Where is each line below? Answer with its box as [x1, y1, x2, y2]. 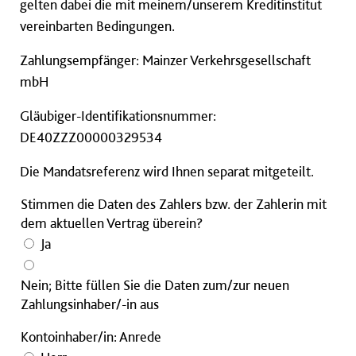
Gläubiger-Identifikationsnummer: [20, 107, 216, 125]
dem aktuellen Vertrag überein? [21, 215, 203, 232]
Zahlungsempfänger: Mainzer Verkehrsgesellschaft [20, 52, 311, 69]
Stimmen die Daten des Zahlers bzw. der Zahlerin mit [21, 195, 327, 213]
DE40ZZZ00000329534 [20, 129, 162, 146]
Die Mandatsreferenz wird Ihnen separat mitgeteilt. [20, 163, 314, 180]
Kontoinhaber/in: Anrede [21, 328, 161, 346]
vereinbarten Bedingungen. [20, 17, 175, 35]
